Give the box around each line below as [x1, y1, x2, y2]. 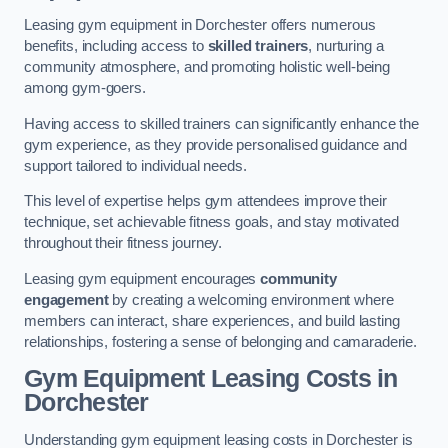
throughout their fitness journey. [24, 235, 223, 252]
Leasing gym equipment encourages [24, 270, 261, 287]
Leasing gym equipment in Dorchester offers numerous [24, 16, 376, 33]
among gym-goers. [24, 79, 146, 96]
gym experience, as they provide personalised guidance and [24, 136, 407, 153]
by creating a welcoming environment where [108, 291, 394, 308]
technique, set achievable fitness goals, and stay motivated [24, 214, 399, 231]
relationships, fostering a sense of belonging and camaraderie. [24, 333, 417, 350]
